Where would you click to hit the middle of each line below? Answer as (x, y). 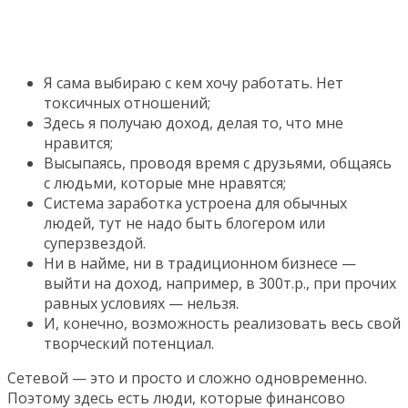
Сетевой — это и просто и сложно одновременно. (187, 377)
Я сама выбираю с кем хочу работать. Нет (194, 82)
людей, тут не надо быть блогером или (184, 223)
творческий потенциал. (129, 343)
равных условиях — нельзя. (141, 303)
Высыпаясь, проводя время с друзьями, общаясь (218, 163)
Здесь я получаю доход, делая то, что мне (194, 122)
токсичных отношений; (127, 102)
